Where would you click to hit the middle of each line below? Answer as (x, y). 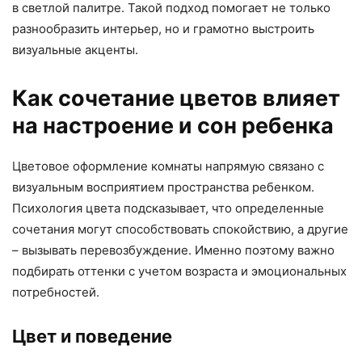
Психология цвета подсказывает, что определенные (168, 208)
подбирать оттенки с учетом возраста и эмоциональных (179, 271)
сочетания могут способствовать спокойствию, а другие (180, 229)
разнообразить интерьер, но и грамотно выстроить (163, 29)
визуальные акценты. (75, 50)
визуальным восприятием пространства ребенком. (163, 187)
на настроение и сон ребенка (173, 126)
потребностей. (56, 293)
